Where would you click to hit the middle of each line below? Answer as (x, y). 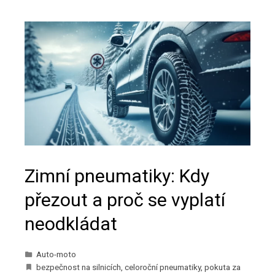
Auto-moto (56, 254)
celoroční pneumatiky (163, 267)
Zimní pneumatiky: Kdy (117, 176)
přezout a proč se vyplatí (125, 200)
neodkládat (71, 224)
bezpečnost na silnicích (79, 267)
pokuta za (223, 267)
